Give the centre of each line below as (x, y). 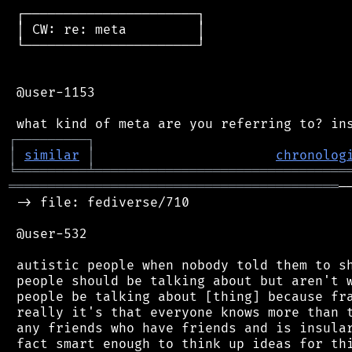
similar (52, 155)
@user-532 (48, 234)
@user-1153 (52, 92)
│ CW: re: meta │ (107, 29)
